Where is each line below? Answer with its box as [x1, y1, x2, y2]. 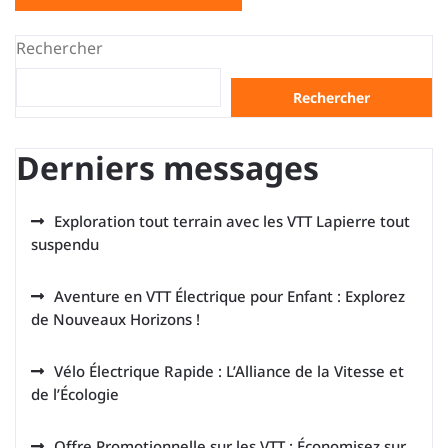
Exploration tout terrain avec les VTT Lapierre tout [54, 211, 410, 231]
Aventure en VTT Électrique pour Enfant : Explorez [54, 286, 405, 306]
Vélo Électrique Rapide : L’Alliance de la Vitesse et [54, 361, 404, 381]
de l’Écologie [31, 384, 119, 404]
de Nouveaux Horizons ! [31, 309, 200, 329]
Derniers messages [16, 146, 319, 189]
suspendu [31, 234, 99, 254]
